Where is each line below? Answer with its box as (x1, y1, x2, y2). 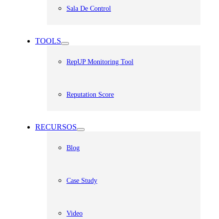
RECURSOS (35, 123, 77, 131)
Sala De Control (66, 5, 111, 12)
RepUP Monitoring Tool (66, 58, 133, 66)
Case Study (66, 177, 97, 184)
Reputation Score (66, 91, 114, 98)
